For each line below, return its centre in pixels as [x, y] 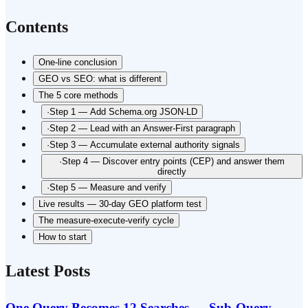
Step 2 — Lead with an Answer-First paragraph [142, 129]
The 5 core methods [78, 96]
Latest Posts [48, 271]
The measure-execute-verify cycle [106, 221]
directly [172, 172]
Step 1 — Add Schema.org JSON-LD [123, 112]
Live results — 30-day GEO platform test [120, 204]
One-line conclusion [78, 63]
